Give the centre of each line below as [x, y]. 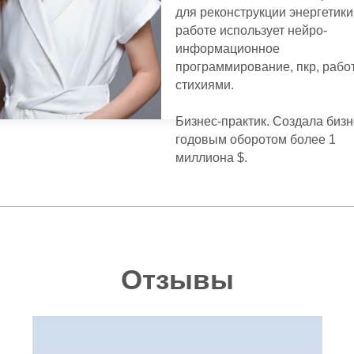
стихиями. [205, 85]
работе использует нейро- [251, 30]
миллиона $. [211, 158]
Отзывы [177, 279]
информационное [228, 49]
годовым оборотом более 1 [256, 139]
